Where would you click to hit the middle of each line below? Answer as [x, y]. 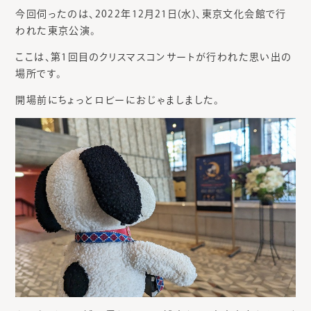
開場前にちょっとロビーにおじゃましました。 [118, 100]
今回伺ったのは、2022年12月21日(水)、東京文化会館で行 [151, 14]
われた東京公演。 [56, 31]
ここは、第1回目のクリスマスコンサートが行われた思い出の [154, 57]
